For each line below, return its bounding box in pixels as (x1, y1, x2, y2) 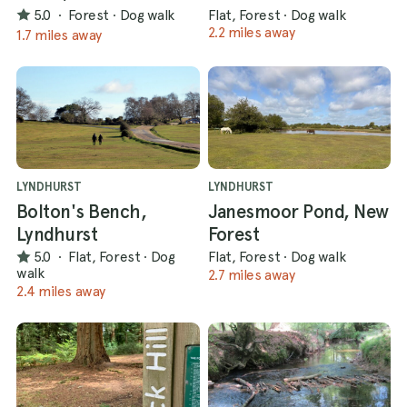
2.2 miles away (207, 24, 295, 42)
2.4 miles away (16, 282, 105, 300)
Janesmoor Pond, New (207, 200, 389, 223)
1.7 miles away (16, 26, 102, 45)
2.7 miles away (207, 265, 295, 283)
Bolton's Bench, (16, 200, 147, 223)
